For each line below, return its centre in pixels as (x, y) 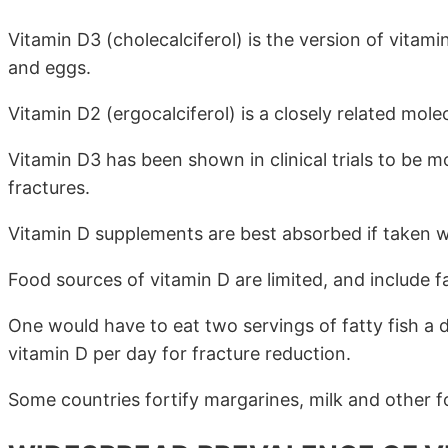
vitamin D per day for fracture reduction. (179, 353)
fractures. (49, 187)
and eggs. (49, 67)
